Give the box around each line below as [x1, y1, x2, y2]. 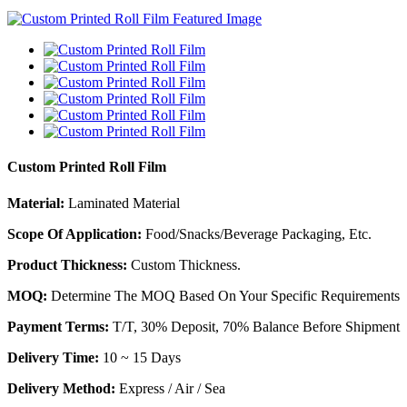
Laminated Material [65, 194, 180, 211]
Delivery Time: [7, 349, 99, 365]
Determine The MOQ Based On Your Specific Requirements [47, 287, 400, 303]
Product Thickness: [7, 256, 127, 273]
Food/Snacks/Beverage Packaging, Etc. [142, 225, 372, 242]
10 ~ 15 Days [99, 349, 181, 365]
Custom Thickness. [127, 256, 241, 273]
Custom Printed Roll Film [7, 159, 166, 175]
